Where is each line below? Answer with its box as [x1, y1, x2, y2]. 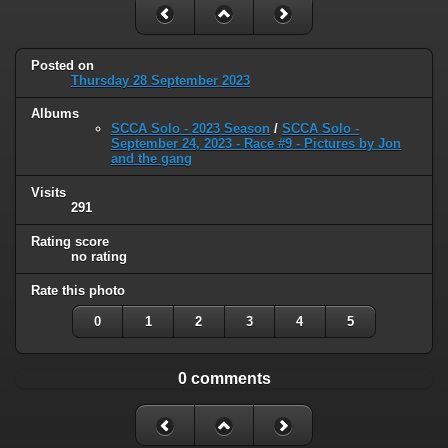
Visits [31, 185, 66, 201]
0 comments [177, 370, 271, 388]
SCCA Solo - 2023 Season [111, 121, 270, 137]
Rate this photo [31, 283, 125, 299]
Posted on [31, 57, 94, 73]
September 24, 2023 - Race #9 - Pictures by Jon [111, 136, 401, 152]
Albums [31, 106, 79, 122]
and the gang [111, 151, 192, 167]
